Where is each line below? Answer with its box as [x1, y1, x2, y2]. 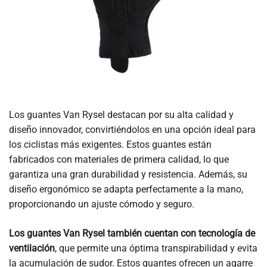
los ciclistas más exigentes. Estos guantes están [9, 138, 212, 150]
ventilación [9, 242, 55, 254]
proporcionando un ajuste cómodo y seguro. [9, 198, 194, 210]
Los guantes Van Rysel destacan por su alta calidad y [9, 108, 234, 120]
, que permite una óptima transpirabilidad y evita [55, 242, 257, 254]
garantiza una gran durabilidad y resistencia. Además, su [9, 168, 247, 180]
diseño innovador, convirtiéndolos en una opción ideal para [9, 123, 256, 135]
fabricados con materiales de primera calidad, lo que [9, 153, 229, 165]
